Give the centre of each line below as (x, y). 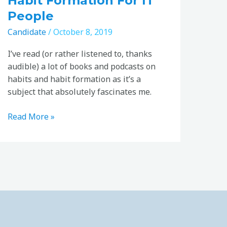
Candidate (27, 32)
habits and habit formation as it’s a (74, 79)
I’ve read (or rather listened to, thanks (80, 54)
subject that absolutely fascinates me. (79, 92)
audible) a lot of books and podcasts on (81, 67)
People (30, 16)
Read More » (31, 117)
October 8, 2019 (83, 32)
